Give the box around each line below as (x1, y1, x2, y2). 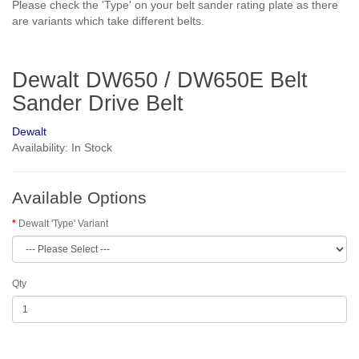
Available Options (12, 188, 147, 207)
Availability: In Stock (12, 141, 112, 154)
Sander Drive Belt (12, 91, 184, 115)
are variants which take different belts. (12, 14, 204, 27)
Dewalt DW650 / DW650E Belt (12, 68, 308, 92)
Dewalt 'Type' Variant (18, 218, 108, 229)
